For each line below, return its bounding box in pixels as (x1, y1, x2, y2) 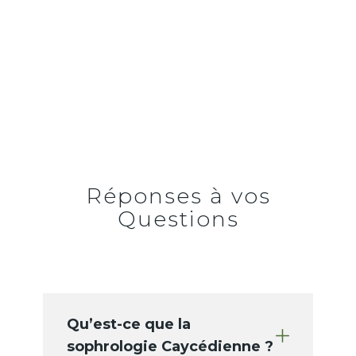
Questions (117, 206, 239, 233)
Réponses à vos (85, 183, 271, 210)
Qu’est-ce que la (67, 315, 191, 334)
